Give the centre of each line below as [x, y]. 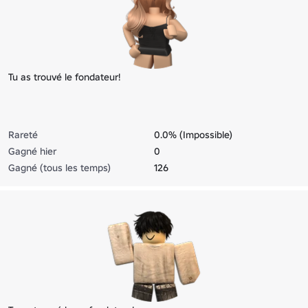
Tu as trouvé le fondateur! [64, 77]
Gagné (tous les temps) [59, 167]
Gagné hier [32, 151]
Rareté [23, 134]
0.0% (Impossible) [193, 134]
